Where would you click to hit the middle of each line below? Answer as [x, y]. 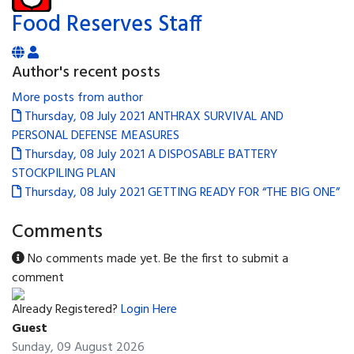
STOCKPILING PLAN [64, 174]
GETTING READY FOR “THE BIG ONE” [244, 193]
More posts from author [77, 98]
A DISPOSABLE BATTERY [213, 155]
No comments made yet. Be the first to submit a [156, 260]
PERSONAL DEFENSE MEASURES [96, 136]
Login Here [149, 310]
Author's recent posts [86, 73]
